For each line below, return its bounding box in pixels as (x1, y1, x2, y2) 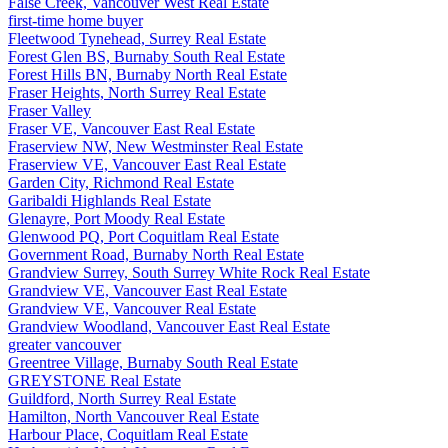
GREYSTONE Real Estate (8, 372, 181, 389)
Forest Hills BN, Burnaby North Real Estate (8, 66, 287, 83)
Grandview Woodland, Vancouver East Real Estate (8, 318, 330, 335)
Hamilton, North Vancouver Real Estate (8, 408, 259, 425)
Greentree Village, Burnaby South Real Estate (8, 354, 298, 371)
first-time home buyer (8, 12, 143, 29)
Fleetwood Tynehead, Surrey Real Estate (8, 30, 266, 47)
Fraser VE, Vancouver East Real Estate (8, 120, 255, 137)
